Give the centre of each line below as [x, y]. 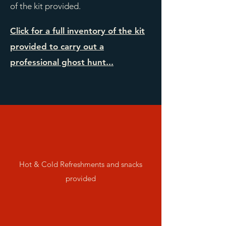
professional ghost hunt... [62, 62]
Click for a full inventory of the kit [77, 31]
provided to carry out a [57, 46]
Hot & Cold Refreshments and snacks [81, 164]
